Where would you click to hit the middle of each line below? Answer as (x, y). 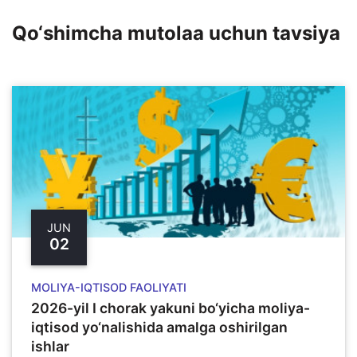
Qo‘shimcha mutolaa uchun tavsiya (176, 33)
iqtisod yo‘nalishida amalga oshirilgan (159, 327)
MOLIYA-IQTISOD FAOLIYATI (109, 287)
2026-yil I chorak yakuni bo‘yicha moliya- (171, 308)
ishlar (50, 346)
